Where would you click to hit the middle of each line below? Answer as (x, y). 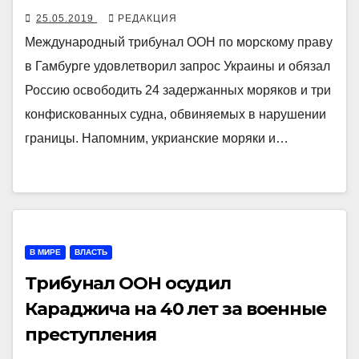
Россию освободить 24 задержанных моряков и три (178, 90)
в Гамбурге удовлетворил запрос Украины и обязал (177, 66)
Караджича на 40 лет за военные (175, 309)
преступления (91, 334)
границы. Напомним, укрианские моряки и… (157, 138)
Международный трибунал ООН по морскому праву (179, 42)
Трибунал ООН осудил (128, 283)
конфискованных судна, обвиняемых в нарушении (175, 114)
